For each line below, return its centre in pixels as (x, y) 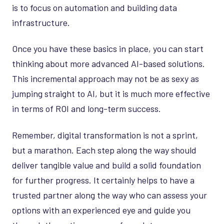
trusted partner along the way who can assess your (109, 195)
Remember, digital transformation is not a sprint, (105, 135)
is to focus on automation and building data (94, 7)
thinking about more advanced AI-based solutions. (108, 64)
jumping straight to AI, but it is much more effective (111, 94)
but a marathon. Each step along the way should (104, 150)
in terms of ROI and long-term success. (86, 109)
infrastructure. (41, 22)
